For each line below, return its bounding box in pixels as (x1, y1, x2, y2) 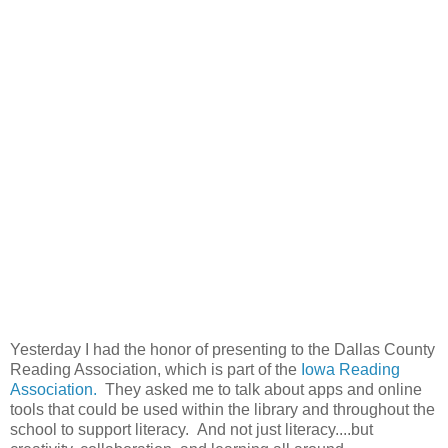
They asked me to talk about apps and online (97, 381, 422, 399)
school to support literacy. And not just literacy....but (10, 421, 373, 439)
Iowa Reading (301, 361, 400, 379)
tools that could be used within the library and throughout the (10, 401, 435, 419)
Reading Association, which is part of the (10, 361, 301, 379)
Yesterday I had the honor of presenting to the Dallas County (10, 341, 435, 359)
